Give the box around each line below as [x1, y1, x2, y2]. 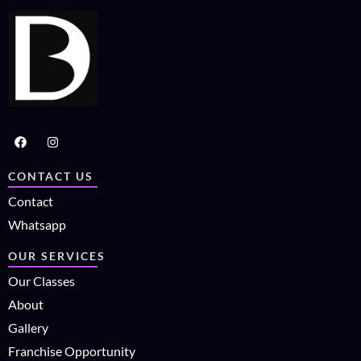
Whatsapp [8, 216, 66, 232]
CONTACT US [8, 168, 93, 183]
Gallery [8, 319, 48, 335]
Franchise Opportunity [8, 342, 135, 359]
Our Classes [8, 272, 75, 288]
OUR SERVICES [8, 248, 106, 263]
